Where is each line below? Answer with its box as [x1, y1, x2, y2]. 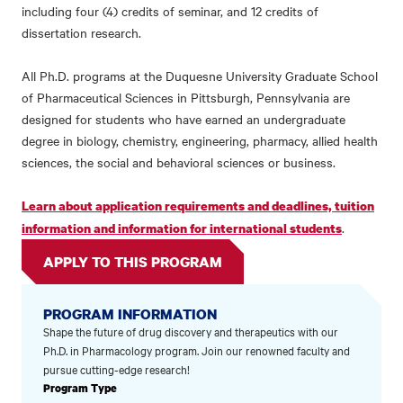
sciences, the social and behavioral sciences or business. [22, 153, 336, 171]
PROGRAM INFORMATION [43, 304, 217, 324]
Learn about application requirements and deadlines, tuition [22, 197, 374, 214]
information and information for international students [22, 219, 342, 237]
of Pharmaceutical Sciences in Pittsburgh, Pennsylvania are [22, 88, 350, 106]
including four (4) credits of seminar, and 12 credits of [22, 2, 318, 20]
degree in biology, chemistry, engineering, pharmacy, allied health [22, 131, 378, 149]
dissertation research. [22, 23, 141, 41]
